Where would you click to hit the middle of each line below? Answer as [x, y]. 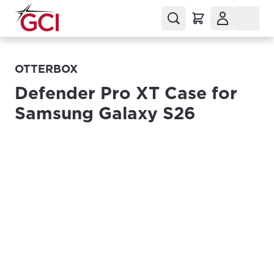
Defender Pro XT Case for [126, 93]
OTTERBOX [46, 69]
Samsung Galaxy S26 [105, 113]
